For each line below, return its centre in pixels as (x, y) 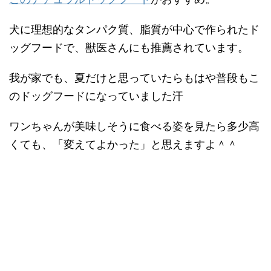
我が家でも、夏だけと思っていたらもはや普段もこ (134, 77)
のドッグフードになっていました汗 (96, 96)
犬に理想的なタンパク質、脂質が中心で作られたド (134, 29)
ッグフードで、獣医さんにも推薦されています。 (129, 47)
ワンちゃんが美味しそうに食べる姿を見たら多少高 (134, 126)
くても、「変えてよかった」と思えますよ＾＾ (123, 144)
